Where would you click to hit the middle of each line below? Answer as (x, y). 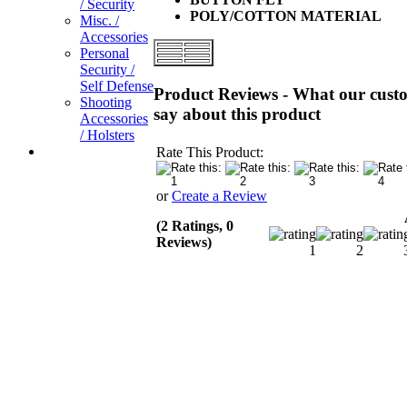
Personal (104, 53)
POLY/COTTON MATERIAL (286, 15)
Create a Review (219, 195)
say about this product (237, 114)
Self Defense (117, 86)
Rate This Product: (210, 152)
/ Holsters (107, 135)
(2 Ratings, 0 (195, 225)
